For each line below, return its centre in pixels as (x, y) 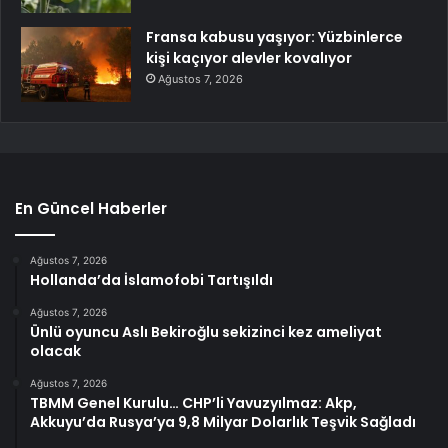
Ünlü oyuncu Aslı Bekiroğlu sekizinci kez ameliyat (206, 332)
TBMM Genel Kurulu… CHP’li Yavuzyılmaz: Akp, (193, 403)
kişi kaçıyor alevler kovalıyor (249, 58)
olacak (55, 351)
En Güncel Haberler (91, 209)
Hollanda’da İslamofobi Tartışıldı (151, 280)
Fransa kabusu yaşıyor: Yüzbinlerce (274, 37)
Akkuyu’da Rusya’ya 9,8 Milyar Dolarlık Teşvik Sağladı (223, 422)
